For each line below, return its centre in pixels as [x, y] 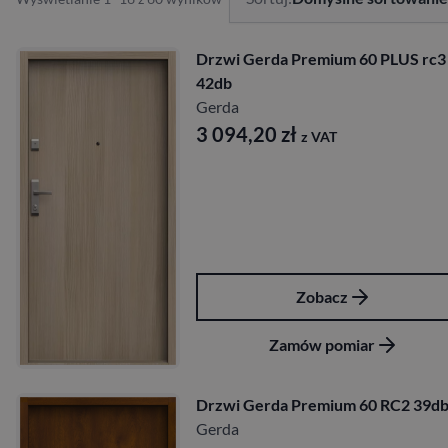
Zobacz [322, 296]
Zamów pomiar [322, 344]
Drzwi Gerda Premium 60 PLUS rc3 [321, 59]
